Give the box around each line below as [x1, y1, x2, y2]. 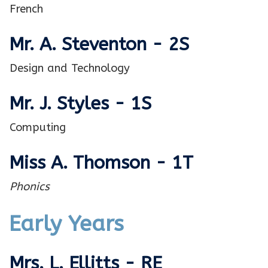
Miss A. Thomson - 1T [9, 152, 193, 174]
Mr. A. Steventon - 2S [9, 33, 189, 56]
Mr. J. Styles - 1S [9, 93, 151, 115]
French [10, 2, 43, 16]
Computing [10, 121, 66, 135]
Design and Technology [10, 62, 130, 75]
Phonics [10, 180, 50, 194]
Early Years [9, 211, 124, 237]
